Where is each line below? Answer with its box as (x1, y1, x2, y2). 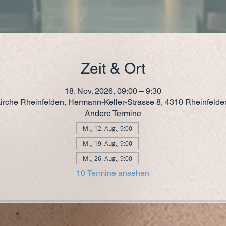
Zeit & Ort (80, 60, 145, 77)
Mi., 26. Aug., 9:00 (83, 154, 132, 162)
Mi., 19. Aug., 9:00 (83, 139, 132, 147)
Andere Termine (84, 108, 141, 118)
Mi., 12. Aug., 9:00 (83, 124, 132, 132)
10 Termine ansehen (76, 168, 149, 178)
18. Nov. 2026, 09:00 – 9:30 (64, 86, 161, 96)
